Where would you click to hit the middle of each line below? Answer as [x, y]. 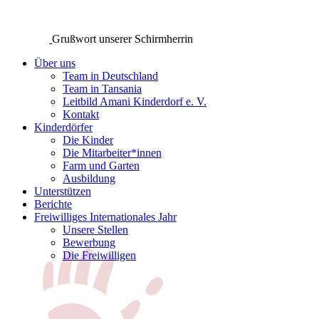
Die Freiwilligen [99, 255]
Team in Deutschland [110, 76]
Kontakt [81, 114]
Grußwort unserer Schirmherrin [122, 39]
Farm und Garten [101, 166]
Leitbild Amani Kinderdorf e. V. [135, 101]
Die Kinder [88, 140]
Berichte [53, 204]
